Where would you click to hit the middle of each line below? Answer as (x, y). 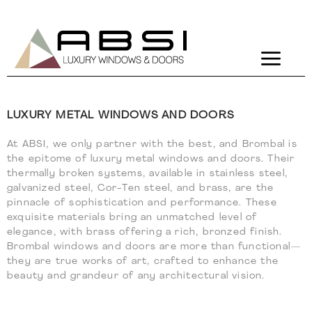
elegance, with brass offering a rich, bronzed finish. (145, 232)
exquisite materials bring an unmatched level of (132, 218)
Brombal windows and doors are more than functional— (155, 247)
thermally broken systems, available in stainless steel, (148, 174)
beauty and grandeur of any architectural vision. (136, 276)
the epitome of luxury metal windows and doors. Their (151, 159)
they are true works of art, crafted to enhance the (143, 262)
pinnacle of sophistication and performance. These (142, 203)
